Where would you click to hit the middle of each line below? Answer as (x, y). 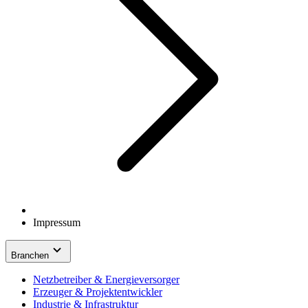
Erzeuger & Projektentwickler (98, 291)
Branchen (30, 255)
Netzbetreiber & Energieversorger (106, 279)
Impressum (57, 222)
